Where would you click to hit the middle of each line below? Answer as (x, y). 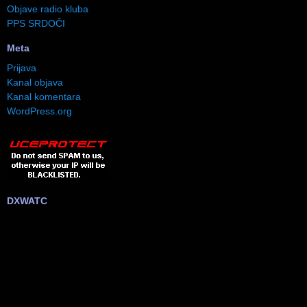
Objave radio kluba (48, 9)
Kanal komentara (44, 97)
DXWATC (27, 201)
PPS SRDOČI (36, 24)
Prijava (22, 68)
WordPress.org (39, 111)
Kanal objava (35, 83)
